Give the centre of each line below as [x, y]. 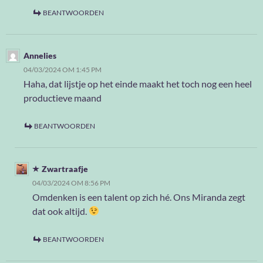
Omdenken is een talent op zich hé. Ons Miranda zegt [139, 197]
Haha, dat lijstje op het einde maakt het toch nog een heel [138, 83]
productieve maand [63, 97]
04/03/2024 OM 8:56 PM [71, 183]
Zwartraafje [65, 168]
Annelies [40, 55]
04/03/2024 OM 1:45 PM [63, 69]
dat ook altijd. [60, 211]
